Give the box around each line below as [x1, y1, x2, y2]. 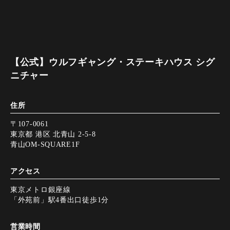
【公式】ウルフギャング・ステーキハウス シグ [10, 57, 215, 68]
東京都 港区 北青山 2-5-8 [10, 130, 96, 139]
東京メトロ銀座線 [10, 185, 71, 194]
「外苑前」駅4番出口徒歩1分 [10, 196, 109, 204]
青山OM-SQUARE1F [10, 140, 80, 149]
